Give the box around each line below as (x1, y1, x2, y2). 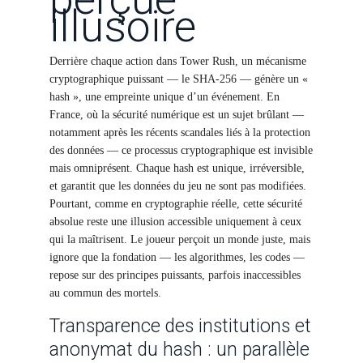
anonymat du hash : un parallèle (49, 339, 310, 361)
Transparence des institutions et (49, 315, 311, 337)
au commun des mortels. (49, 287, 161, 299)
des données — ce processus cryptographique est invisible (49, 144, 313, 156)
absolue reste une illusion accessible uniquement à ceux (49, 216, 301, 228)
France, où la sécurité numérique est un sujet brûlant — (49, 109, 304, 121)
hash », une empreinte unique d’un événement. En (49, 91, 280, 103)
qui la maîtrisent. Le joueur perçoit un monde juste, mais (49, 233, 310, 246)
